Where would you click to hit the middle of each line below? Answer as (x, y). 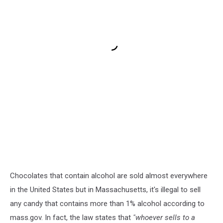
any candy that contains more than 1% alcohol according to (107, 204)
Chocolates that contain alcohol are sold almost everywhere (109, 176)
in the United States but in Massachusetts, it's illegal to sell (105, 190)
